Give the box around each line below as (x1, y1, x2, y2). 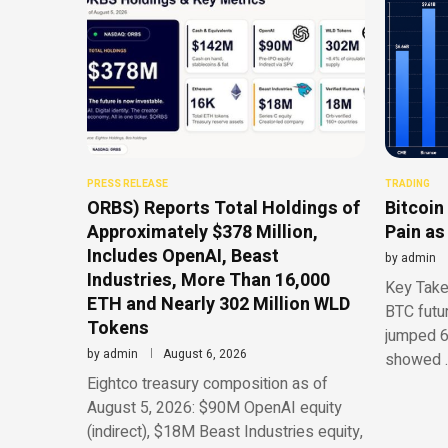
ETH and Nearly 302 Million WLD (87, 291, 350, 319)
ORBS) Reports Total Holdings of (87, 195, 360, 223)
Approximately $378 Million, (87, 219, 318, 247)
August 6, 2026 (163, 345, 247, 364)
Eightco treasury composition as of (87, 372, 328, 397)
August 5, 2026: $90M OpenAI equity (87, 396, 342, 421)
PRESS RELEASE (87, 177, 168, 192)
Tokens (87, 315, 149, 343)
